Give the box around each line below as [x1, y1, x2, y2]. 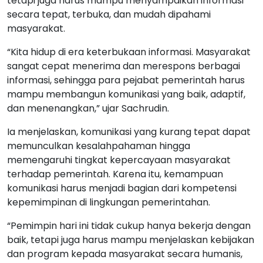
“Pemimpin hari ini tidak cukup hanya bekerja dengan [7, 218, 251, 232]
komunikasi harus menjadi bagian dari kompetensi [7, 181, 237, 195]
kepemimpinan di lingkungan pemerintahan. [7, 195, 210, 209]
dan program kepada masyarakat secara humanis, [7, 247, 242, 261]
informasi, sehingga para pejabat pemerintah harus [7, 73, 245, 87]
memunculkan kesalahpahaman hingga [7, 139, 190, 153]
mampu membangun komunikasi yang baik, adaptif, [7, 87, 245, 101]
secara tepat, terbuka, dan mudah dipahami [7, 7, 211, 21]
